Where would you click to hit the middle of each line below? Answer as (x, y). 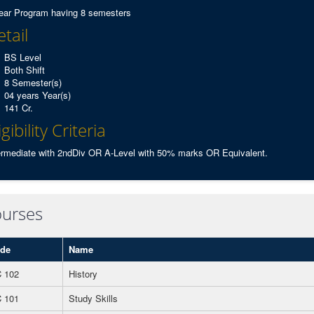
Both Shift (24, 70)
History (83, 274)
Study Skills (93, 298)
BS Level (22, 57)
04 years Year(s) (37, 95)
